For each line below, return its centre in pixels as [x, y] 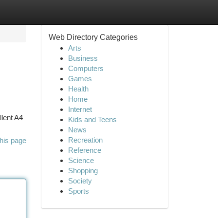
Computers [86, 68]
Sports [78, 191]
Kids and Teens [92, 119]
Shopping [83, 171]
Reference [84, 150]
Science [81, 160]
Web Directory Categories [93, 37]
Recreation [85, 140]
